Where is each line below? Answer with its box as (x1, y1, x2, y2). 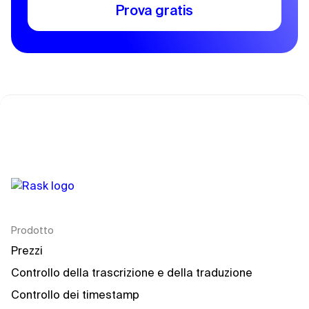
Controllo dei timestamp (11, 288, 139, 301)
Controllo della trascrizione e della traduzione (11, 266, 252, 279)
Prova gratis (115, 2, 194, 18)
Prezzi (11, 244, 43, 257)
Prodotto (11, 225, 54, 236)
